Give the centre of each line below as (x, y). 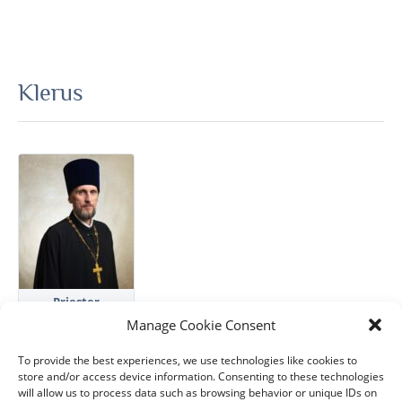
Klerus (51, 93)
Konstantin (76, 318)
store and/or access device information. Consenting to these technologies (201, 376)
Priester (76, 302)
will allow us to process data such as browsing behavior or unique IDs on (197, 393)
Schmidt (76, 334)
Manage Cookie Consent (201, 325)
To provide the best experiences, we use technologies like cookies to (188, 360)
